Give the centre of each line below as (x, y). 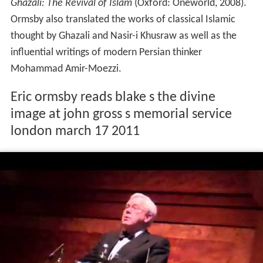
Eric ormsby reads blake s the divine (113, 97)
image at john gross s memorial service (121, 114)
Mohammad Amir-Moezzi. (66, 69)
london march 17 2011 (75, 131)
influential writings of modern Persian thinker (106, 52)
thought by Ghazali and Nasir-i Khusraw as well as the (123, 36)
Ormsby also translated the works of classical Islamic (123, 19)
